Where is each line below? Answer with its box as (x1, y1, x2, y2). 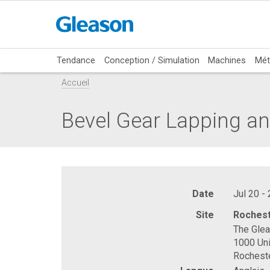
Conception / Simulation (104, 54, 199, 66)
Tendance (57, 54, 96, 66)
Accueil (61, 78, 89, 89)
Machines (208, 54, 246, 66)
